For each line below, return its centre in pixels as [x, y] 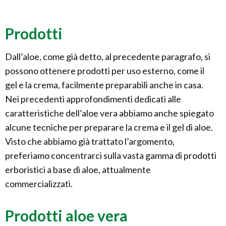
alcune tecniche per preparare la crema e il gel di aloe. [109, 127]
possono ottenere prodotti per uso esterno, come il [105, 71]
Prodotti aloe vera [66, 216]
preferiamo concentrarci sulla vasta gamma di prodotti [111, 156]
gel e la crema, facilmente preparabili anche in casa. [104, 85]
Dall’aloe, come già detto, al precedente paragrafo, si [108, 57]
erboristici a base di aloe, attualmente [78, 170]
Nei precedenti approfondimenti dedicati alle [93, 99]
